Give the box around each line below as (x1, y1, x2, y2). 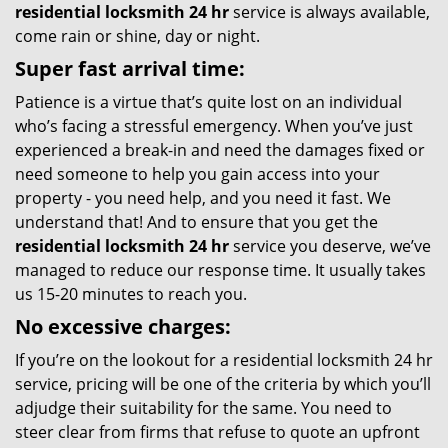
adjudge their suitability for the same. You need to (15, 397, 392, 419)
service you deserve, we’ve (229, 235, 431, 257)
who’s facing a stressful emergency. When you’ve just (15, 115, 413, 137)
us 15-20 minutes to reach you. (15, 283, 247, 305)
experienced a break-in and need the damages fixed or (15, 139, 425, 161)
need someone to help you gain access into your (15, 163, 380, 185)
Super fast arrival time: (15, 55, 245, 82)
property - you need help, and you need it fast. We (15, 187, 391, 209)
